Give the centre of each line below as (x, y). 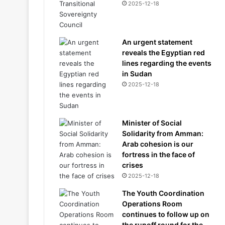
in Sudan (137, 74)
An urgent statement (157, 42)
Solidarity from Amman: (163, 133)
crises (133, 165)
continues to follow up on (166, 214)
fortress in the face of (158, 154)
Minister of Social (152, 123)
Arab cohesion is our (158, 144)
